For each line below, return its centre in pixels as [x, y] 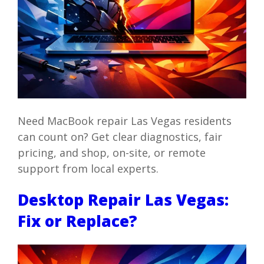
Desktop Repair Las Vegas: [123, 200]
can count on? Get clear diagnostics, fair [120, 136]
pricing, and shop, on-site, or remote [111, 152]
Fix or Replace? [77, 221]
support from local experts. [88, 168]
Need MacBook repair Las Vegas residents [124, 121]
